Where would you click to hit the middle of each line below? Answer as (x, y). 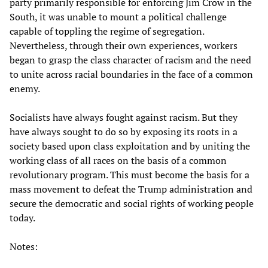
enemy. (25, 89)
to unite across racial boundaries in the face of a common (131, 74)
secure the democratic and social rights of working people (132, 204)
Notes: (24, 247)
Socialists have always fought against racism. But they (124, 118)
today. (22, 218)
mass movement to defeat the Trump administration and (131, 189)
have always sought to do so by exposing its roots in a (124, 132)
